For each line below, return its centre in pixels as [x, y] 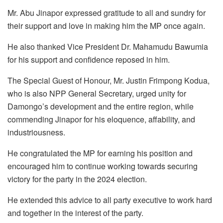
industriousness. [36, 132]
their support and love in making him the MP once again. [106, 25]
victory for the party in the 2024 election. [77, 179]
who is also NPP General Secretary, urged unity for [97, 93]
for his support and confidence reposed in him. [89, 59]
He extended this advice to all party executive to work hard [110, 200]
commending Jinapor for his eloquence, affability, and [101, 119]
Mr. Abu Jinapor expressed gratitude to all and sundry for [107, 12]
